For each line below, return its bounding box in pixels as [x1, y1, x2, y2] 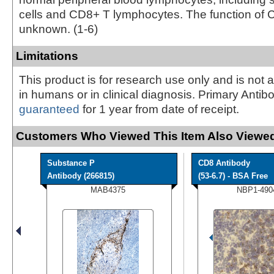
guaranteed [19, 102, 80, 116]
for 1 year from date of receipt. [80, 102, 239, 116]
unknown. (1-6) [19, 22, 98, 35]
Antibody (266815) [47, 171, 114, 180]
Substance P [47, 158, 95, 168]
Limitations [16, 49, 78, 62]
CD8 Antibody [198, 158, 250, 168]
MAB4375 [91, 185, 125, 194]
